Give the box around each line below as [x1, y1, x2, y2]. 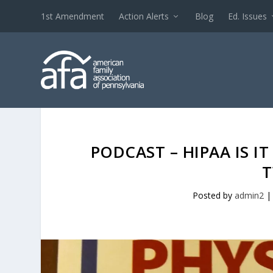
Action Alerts [119, 10, 169, 22]
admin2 [235, 190, 264, 201]
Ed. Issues [228, 10, 268, 22]
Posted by [193, 190, 235, 201]
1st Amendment [41, 10, 105, 22]
